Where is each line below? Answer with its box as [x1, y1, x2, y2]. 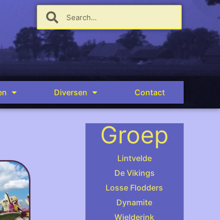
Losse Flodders [106, 183, 164, 192]
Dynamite [116, 197, 153, 207]
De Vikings [114, 168, 155, 178]
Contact [135, 87, 165, 97]
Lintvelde [117, 153, 152, 163]
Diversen [54, 87, 87, 97]
